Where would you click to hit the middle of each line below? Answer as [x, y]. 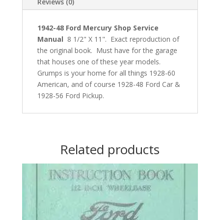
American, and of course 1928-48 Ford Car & [109, 84]
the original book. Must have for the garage [107, 50]
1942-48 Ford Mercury [75, 27]
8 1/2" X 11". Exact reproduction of [121, 39]
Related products [110, 149]
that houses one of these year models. [100, 61]
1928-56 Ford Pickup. [70, 95]
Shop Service [136, 27]
